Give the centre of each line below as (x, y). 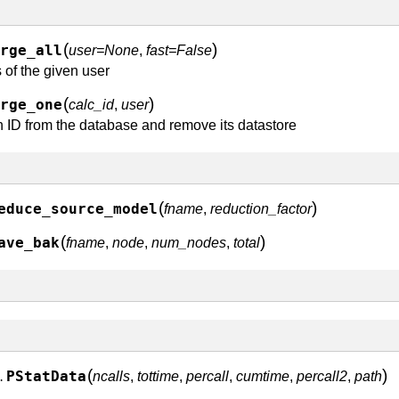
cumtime (263, 376)
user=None (104, 50)
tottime (158, 376)
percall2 (322, 376)
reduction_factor (261, 209)
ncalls (111, 376)
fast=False (179, 50)
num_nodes (189, 243)
